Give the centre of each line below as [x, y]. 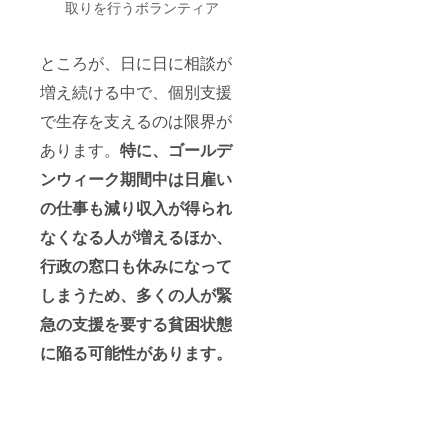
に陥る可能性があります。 [136, 352]
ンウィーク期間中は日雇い [136, 178]
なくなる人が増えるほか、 [136, 236]
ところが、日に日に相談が [136, 62]
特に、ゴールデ [176, 149]
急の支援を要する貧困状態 [136, 323]
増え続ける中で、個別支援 [136, 91]
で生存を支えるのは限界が [136, 120]
